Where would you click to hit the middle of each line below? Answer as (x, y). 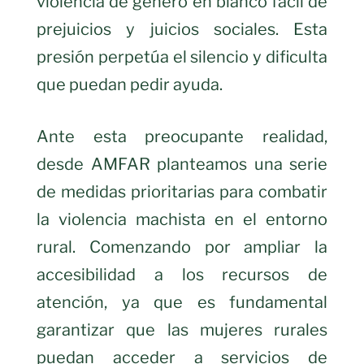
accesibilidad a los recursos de (182, 274)
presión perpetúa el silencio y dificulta (182, 56)
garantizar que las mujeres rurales (182, 329)
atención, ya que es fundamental (182, 302)
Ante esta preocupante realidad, (182, 136)
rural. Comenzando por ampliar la (182, 247)
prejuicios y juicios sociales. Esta (182, 29)
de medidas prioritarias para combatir (182, 191)
